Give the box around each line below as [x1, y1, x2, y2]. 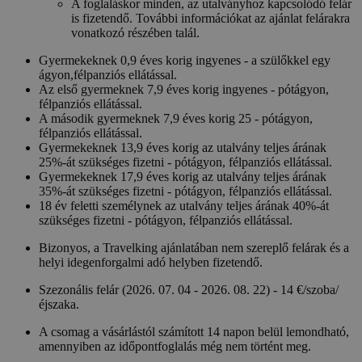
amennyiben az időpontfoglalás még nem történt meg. [39, 339, 311, 354]
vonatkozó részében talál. [71, 26, 200, 40]
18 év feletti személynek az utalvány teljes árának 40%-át [39, 199, 329, 213]
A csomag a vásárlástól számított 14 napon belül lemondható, [39, 325, 349, 339]
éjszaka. [39, 297, 79, 312]
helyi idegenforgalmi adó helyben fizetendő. [39, 255, 263, 270]
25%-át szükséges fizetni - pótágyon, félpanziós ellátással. [39, 155, 332, 170]
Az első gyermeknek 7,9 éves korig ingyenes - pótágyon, [39, 82, 329, 97]
